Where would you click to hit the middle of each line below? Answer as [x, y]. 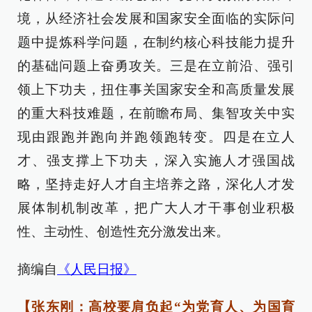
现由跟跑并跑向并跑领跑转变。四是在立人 [156, 137]
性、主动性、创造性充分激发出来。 [123, 232]
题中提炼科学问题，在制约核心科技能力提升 [156, 42]
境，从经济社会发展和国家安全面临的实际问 [156, 19]
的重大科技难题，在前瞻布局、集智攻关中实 [156, 114]
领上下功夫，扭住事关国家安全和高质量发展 [156, 90]
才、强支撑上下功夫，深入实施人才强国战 [156, 161]
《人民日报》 [97, 270]
